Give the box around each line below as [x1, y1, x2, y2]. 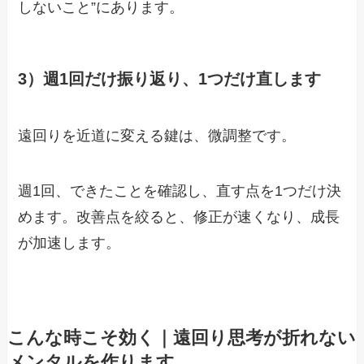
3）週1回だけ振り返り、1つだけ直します [18, 70, 322, 89]
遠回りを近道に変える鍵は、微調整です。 [18, 127, 297, 144]
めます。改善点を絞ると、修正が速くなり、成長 [18, 208, 340, 225]
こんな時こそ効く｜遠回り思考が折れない [6, 327, 356, 348]
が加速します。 [18, 234, 121, 251]
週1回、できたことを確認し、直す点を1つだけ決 [18, 182, 342, 199]
